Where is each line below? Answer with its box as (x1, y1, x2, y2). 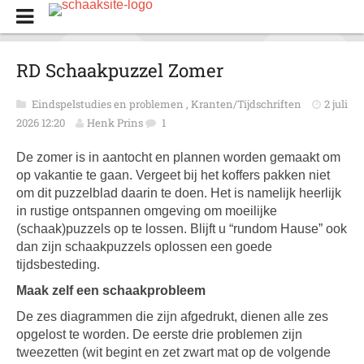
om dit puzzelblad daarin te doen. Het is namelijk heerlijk (16, 186, 341, 200)
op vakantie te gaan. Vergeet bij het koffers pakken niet (16, 168, 330, 182)
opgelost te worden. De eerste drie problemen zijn (16, 327, 302, 341)
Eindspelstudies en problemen (32, 97, 186, 111)
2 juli (324, 97, 348, 111)
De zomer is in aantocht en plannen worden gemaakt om (16, 150, 340, 164)
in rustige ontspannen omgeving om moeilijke (16, 204, 277, 218)
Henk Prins (87, 115, 143, 130)
